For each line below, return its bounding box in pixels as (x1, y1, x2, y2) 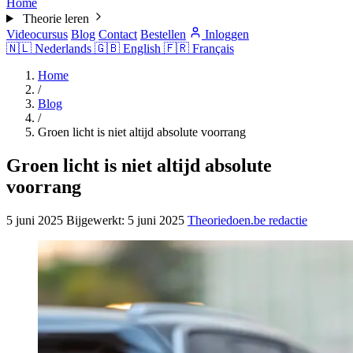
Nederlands (35, 41, 91, 55)
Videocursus (6, 27, 68, 41)
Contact (98, 27, 137, 41)
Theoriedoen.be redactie (188, 213, 307, 227)
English (123, 41, 161, 55)
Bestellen (140, 27, 186, 41)
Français (192, 41, 234, 55)
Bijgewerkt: (66, 213, 128, 227)
